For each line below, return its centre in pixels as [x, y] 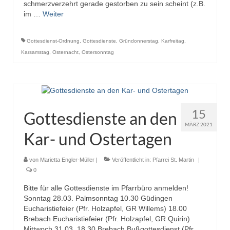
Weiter [53, 14]
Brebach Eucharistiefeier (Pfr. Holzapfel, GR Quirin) [107, 218]
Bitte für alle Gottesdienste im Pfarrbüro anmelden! [106, 188]
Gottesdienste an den [100, 118]
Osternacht [65, 52]
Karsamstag [35, 52]
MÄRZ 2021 [199, 124]
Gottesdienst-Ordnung [53, 41]
